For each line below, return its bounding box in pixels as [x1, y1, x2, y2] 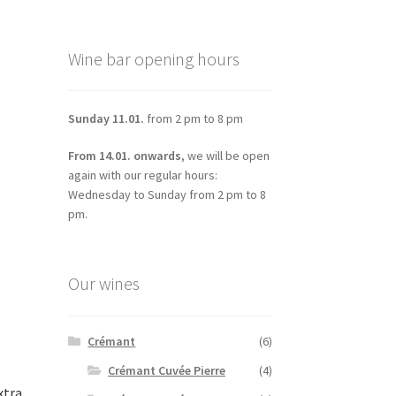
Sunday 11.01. [67, 110, 144, 127]
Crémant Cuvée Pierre [107, 362, 225, 379]
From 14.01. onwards [67, 147, 181, 164]
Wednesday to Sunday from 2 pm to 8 [67, 186, 266, 202]
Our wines [67, 271, 140, 294]
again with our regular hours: [67, 166, 217, 183]
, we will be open [180, 147, 270, 164]
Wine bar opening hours [67, 47, 240, 70]
